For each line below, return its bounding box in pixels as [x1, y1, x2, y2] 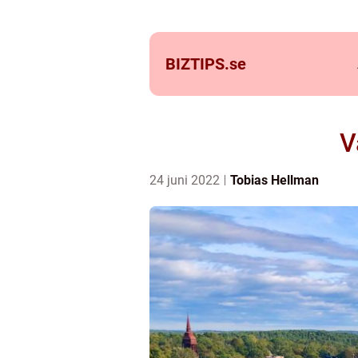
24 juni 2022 [149, 173, 223, 188]
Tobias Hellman [230, 173, 319, 188]
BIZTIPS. [165, 54, 229, 74]
